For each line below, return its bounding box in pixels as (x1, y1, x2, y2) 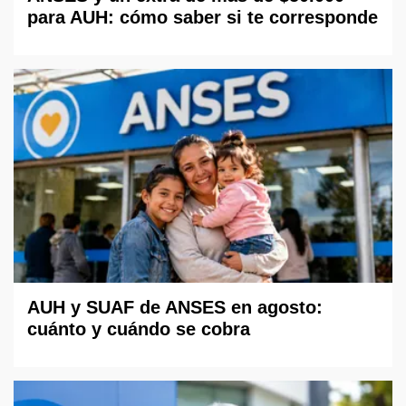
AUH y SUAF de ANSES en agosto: (27, 296, 323, 317)
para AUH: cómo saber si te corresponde (27, 7, 378, 28)
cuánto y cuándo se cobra (27, 318, 250, 339)
